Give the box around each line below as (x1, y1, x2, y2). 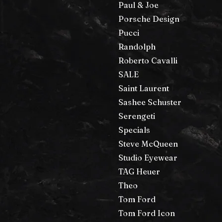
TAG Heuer (118, 166, 160, 176)
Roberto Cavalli (118, 55, 177, 65)
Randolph (118, 41, 156, 52)
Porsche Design (118, 13, 179, 24)
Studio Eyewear (118, 152, 177, 163)
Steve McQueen (118, 138, 178, 149)
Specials (118, 124, 150, 135)
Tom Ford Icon (118, 208, 175, 218)
